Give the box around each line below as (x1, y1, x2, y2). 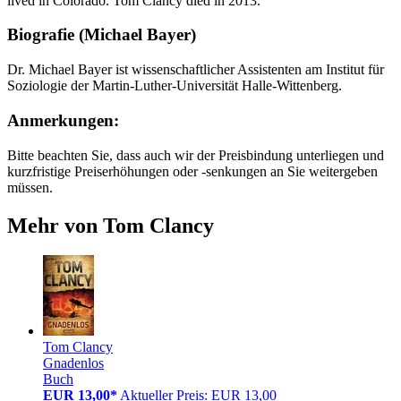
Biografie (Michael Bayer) (7, 25, 196, 45)
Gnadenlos (43, 355, 104, 371)
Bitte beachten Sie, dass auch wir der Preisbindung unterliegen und (7, 147, 384, 163)
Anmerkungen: (7, 110, 119, 130)
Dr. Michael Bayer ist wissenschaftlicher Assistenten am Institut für (7, 62, 384, 78)
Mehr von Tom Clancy (7, 213, 214, 237)
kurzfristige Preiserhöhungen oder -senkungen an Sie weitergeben (7, 163, 378, 179)
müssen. (7, 179, 53, 195)
